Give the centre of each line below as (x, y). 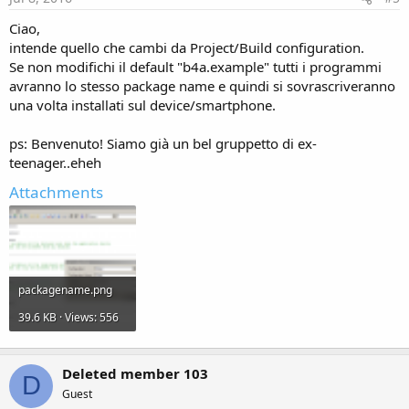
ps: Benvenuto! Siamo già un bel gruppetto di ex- (163, 143)
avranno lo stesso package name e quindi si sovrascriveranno (202, 85)
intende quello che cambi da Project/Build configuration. (187, 47)
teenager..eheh (55, 162)
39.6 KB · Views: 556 (68, 318)
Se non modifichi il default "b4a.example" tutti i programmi (195, 66)
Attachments (56, 192)
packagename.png (65, 290)
